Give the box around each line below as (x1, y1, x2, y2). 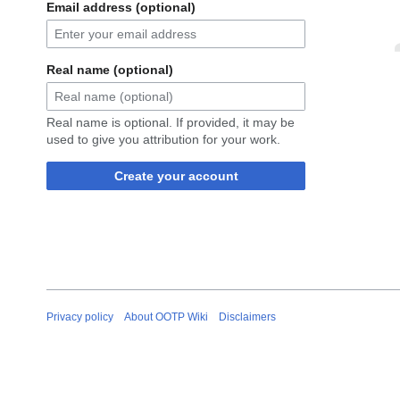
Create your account (113, 169, 238, 184)
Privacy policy (46, 310, 113, 323)
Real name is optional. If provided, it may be (46, 115, 295, 130)
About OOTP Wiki (124, 310, 208, 323)
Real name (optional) (46, 62, 173, 78)
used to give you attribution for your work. (46, 132, 280, 147)
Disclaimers (219, 310, 276, 323)
